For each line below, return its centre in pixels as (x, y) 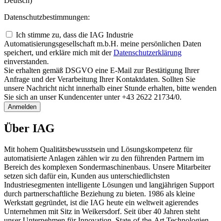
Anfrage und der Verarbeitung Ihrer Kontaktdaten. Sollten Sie (100, 79)
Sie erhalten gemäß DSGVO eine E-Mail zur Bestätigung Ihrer (102, 71)
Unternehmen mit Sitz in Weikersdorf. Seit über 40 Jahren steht (102, 211)
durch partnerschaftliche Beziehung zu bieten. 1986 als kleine (99, 193)
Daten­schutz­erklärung (147, 53)
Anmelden (22, 107)
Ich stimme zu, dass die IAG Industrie (74, 35)
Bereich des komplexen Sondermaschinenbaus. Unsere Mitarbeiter (107, 167)
